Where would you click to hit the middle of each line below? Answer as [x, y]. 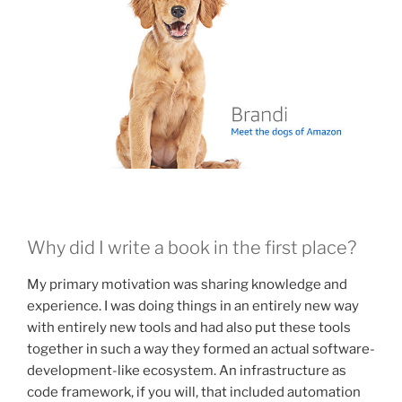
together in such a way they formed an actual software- [201, 350]
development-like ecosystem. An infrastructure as [187, 371]
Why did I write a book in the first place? [192, 248]
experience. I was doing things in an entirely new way [193, 306]
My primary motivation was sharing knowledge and [187, 285]
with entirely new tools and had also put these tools [189, 328]
